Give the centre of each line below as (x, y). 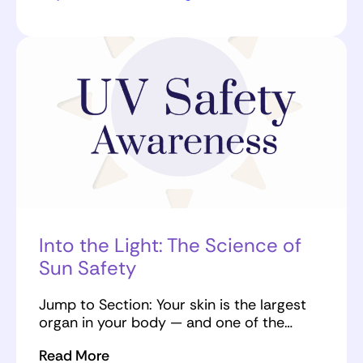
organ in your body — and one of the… (166, 323)
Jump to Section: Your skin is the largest (173, 305)
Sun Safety (88, 268)
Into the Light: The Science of (170, 246)
